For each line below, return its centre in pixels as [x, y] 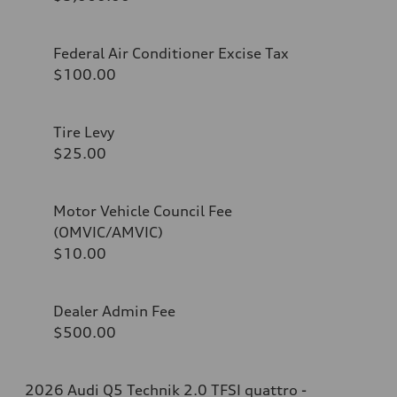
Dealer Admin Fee [114, 311]
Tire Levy [84, 132]
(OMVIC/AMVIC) [108, 232]
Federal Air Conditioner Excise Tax [171, 53]
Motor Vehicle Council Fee [143, 210]
